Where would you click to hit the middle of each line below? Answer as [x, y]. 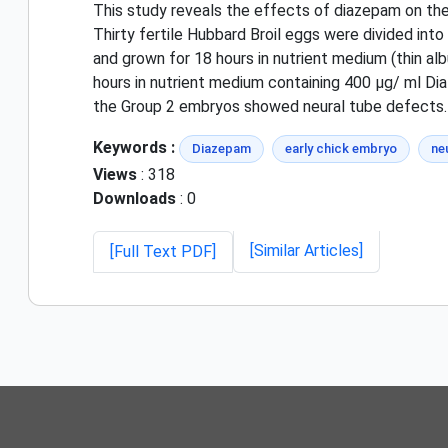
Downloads [134, 198]
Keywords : [134, 147]
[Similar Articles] [306, 250]
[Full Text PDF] [163, 251]
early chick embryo [341, 148]
